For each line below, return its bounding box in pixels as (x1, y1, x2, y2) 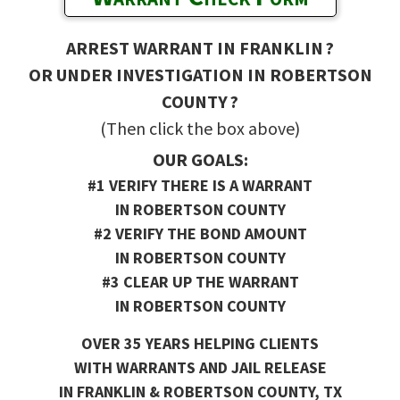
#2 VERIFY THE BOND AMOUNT (93, 223, 307, 245)
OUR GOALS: (152, 148, 248, 171)
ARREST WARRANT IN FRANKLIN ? (66, 37, 334, 60)
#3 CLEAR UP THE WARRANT (101, 271, 299, 293)
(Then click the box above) (100, 117, 300, 140)
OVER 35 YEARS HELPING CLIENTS (81, 333, 319, 354)
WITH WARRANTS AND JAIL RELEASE (73, 357, 327, 379)
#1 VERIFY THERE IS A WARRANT (87, 175, 312, 196)
